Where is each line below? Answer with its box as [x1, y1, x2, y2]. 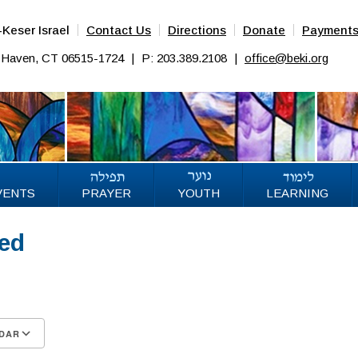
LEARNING [266, 186, 328, 200]
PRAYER [82, 186, 131, 200]
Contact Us [86, 23, 151, 37]
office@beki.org [245, 51, 328, 65]
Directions [168, 23, 226, 37]
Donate [243, 23, 285, 37]
